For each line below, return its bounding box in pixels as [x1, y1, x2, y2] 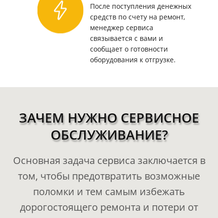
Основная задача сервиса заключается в [13, 154, 205, 167]
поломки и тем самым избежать [33, 185, 185, 199]
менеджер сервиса [90, 23, 153, 33]
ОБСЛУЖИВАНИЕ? [50, 126, 168, 144]
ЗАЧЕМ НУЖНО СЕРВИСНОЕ [19, 109, 199, 127]
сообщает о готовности [90, 44, 168, 54]
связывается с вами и [90, 34, 163, 43]
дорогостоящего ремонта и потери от [20, 200, 198, 214]
